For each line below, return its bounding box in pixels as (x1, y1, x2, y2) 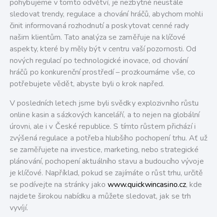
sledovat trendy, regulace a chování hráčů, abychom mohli (10, 9, 203, 20)
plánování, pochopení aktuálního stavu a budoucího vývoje (10, 156, 204, 167)
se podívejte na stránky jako (10, 179, 108, 190)
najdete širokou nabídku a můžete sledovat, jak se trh (10, 191, 191, 202)
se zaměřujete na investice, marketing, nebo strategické (10, 144, 199, 155)
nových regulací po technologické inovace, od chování (10, 55, 188, 66)
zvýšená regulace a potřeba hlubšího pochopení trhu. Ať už (10, 133, 207, 144)
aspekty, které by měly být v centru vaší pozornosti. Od (10, 44, 197, 55)
